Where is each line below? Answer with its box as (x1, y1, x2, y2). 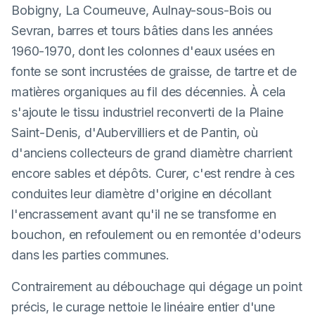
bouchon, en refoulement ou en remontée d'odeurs (11, 227, 301, 242)
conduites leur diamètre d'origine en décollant (11, 186, 271, 201)
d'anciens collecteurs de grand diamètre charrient (11, 146, 293, 160)
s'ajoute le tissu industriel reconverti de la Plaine (11, 105, 283, 120)
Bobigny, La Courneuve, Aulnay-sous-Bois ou (11, 3, 272, 18)
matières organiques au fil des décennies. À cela (11, 84, 286, 99)
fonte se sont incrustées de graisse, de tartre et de (11, 64, 297, 79)
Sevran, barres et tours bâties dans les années (11, 23, 273, 38)
